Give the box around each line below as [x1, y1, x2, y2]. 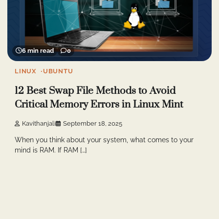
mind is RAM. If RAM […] [15, 146, 87, 154]
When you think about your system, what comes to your [15, 135, 194, 144]
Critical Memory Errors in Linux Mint [15, 98, 183, 111]
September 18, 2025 [63, 119, 122, 127]
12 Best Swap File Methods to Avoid [15, 84, 175, 97]
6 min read [22, 46, 54, 54]
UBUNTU [43, 67, 73, 75]
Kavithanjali [22, 119, 56, 127]
